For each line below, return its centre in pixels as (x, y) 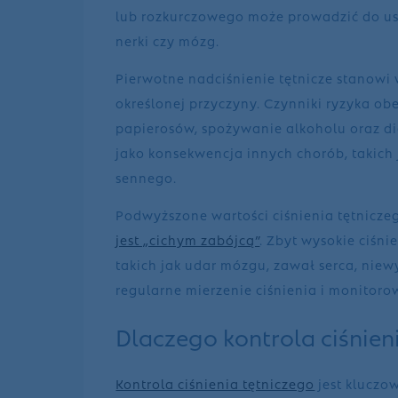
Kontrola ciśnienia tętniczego (215, 383)
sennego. (147, 176)
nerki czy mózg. (168, 40)
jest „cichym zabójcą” (188, 239)
